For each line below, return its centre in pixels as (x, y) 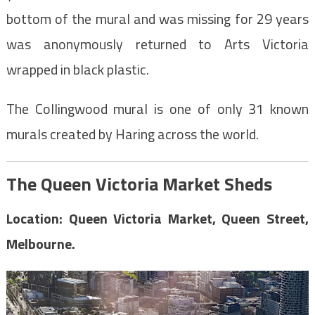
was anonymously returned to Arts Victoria (157, 44)
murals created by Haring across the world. (132, 134)
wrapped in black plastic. (77, 69)
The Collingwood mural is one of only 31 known (157, 108)
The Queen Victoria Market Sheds (139, 184)
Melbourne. (40, 243)
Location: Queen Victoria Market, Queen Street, (157, 218)
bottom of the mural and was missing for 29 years (157, 18)
